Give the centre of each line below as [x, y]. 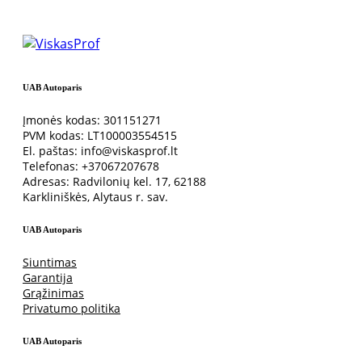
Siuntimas [50, 263]
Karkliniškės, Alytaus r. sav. [95, 197]
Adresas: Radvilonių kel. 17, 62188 [114, 182]
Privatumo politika [72, 309]
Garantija [48, 278]
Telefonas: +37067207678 [91, 166]
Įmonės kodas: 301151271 [92, 120]
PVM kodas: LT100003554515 [100, 136]
